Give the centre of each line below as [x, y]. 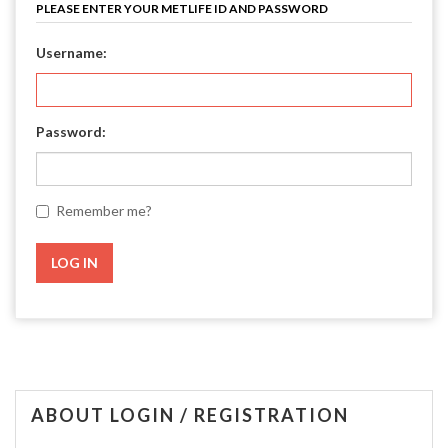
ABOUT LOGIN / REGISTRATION [190, 415]
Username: [71, 52]
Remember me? [104, 210]
